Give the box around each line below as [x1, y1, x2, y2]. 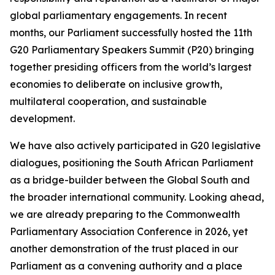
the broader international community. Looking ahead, [10, 191, 264, 203]
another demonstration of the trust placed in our [10, 242, 238, 255]
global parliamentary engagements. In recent [10, 9, 227, 21]
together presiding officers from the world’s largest [10, 61, 252, 73]
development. [10, 112, 77, 125]
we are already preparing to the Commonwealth [10, 208, 240, 220]
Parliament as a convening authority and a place [10, 260, 242, 272]
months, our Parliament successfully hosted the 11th [10, 26, 252, 39]
